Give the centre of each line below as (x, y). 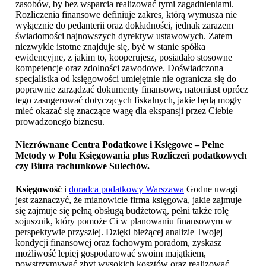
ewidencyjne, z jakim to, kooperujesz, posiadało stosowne (124, 57)
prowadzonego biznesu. (60, 121)
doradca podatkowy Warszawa (126, 189)
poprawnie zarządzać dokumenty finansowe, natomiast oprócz (132, 89)
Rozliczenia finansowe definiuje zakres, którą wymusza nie (126, 14)
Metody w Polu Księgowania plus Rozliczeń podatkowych (131, 156)
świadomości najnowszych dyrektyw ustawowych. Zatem (124, 36)
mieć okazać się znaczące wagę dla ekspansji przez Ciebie (124, 110)
